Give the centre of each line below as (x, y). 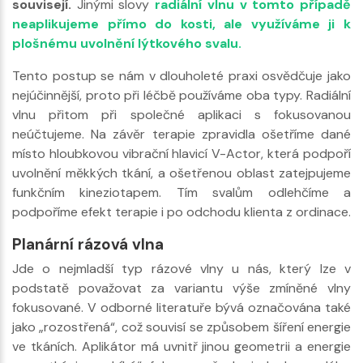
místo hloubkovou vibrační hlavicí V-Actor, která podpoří (181, 153)
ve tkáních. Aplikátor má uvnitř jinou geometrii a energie (181, 346)
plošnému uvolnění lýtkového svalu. (127, 43)
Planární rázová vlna (88, 244)
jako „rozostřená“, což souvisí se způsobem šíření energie (181, 327)
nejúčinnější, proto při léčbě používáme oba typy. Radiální (181, 95)
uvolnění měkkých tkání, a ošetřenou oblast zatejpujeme (181, 173)
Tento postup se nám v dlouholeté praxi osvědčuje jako (181, 75)
